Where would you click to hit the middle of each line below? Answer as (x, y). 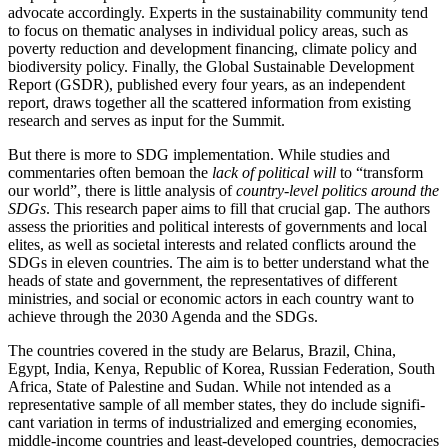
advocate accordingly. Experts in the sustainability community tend (218, 13)
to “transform (379, 173)
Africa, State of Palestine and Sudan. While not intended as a (199, 387)
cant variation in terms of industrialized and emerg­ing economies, (212, 423)
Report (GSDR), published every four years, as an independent (206, 85)
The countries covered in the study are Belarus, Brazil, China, (202, 351)
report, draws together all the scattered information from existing (209, 103)
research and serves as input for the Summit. (146, 121)
